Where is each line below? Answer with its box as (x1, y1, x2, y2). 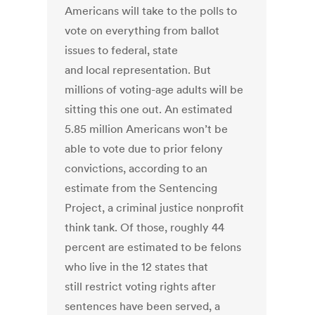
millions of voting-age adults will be (65, 82, 244, 97)
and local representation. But (65, 63, 212, 77)
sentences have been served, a (65, 299, 221, 314)
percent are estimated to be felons (65, 240, 242, 255)
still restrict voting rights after (65, 279, 217, 294)
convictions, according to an (65, 161, 208, 176)
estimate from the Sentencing (65, 181, 218, 195)
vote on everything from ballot (65, 23, 220, 38)
